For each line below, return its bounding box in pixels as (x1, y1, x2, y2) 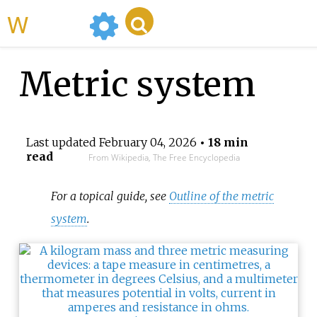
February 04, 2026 (98, 135, 197, 150)
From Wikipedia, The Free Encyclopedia (88, 151, 240, 164)
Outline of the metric (169, 188, 275, 203)
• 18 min (196, 135, 248, 150)
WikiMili (28, 7, 83, 40)
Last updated (25, 135, 99, 150)
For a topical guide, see (51, 188, 170, 203)
